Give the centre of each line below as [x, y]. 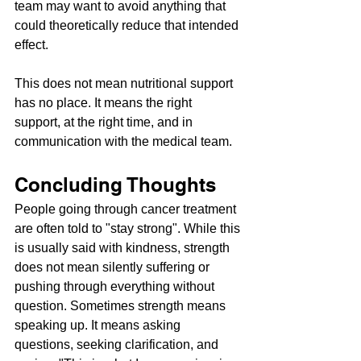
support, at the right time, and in [105, 122]
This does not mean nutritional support [125, 84]
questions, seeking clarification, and [118, 345]
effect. [31, 45]
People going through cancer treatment [127, 210]
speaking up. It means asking [99, 326]
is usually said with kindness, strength [124, 248]
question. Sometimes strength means [122, 306]
